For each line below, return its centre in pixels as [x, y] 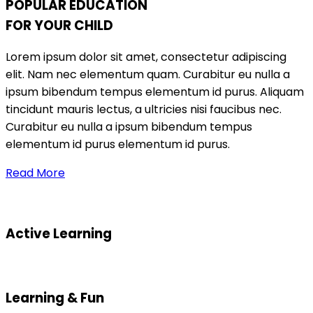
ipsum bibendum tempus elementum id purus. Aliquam [155, 92]
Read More [35, 173]
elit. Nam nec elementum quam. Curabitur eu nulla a [148, 75]
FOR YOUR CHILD [59, 25]
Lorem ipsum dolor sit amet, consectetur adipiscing [146, 57]
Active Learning [59, 234]
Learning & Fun [55, 298]
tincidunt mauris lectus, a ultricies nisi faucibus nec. [144, 110]
